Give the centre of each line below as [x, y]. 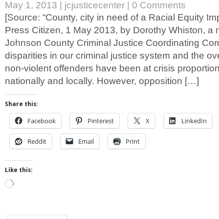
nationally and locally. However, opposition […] [102, 81]
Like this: [19, 170]
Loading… [27, 184]
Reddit [37, 142]
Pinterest [101, 121]
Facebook [42, 121]
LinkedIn [194, 121]
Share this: [21, 104]
